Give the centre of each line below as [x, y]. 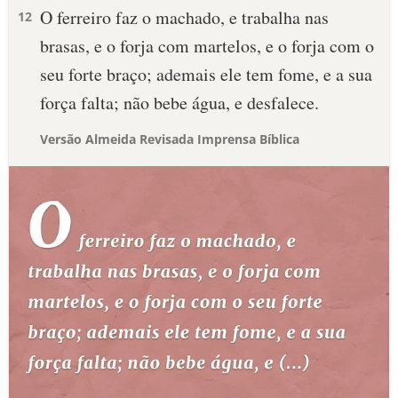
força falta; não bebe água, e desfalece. [179, 103]
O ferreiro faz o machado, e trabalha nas [184, 17]
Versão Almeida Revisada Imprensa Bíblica [170, 139]
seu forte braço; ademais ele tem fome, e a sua [206, 74]
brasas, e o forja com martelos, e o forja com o [207, 46]
